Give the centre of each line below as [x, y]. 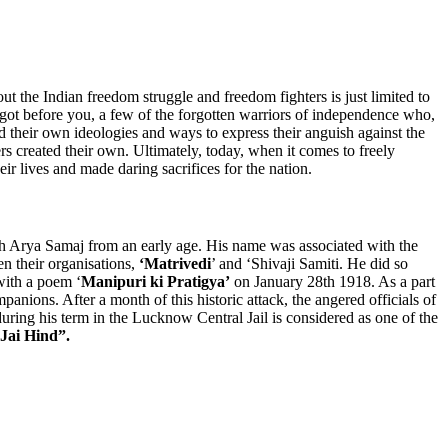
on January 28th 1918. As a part [332, 282]
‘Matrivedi [175, 264]
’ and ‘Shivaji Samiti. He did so [309, 264]
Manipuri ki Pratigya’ [155, 282]
